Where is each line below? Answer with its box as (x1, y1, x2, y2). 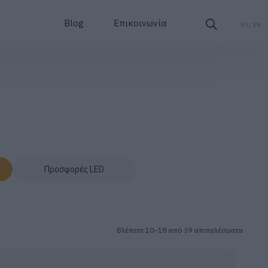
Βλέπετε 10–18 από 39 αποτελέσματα (117, 225, 243, 234)
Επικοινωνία (114, 17, 167, 29)
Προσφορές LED (44, 164, 104, 175)
